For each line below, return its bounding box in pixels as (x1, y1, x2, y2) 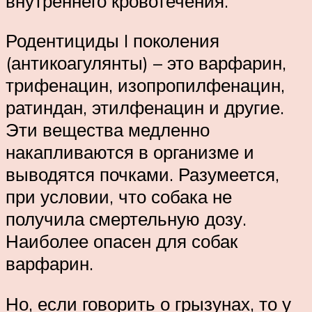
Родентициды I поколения (6, 29, 219, 52)
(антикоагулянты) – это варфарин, (6, 52, 286, 75)
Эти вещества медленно (6, 118, 210, 141)
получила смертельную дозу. (6, 208, 247, 231)
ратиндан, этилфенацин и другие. (6, 96, 284, 119)
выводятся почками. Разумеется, (6, 163, 279, 186)
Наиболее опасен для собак (6, 230, 237, 253)
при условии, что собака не (6, 185, 232, 208)
